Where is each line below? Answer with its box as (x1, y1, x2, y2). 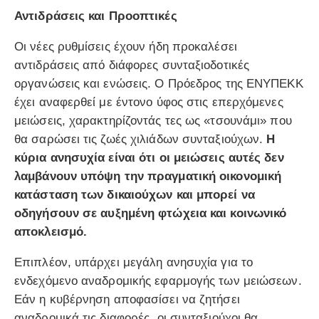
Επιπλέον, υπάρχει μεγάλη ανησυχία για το (14, 256, 253, 270)
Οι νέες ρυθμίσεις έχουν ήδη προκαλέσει (14, 40, 237, 54)
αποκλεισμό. (14, 225, 88, 239)
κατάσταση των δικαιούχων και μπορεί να (14, 188, 255, 202)
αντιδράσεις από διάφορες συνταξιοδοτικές (14, 58, 250, 73)
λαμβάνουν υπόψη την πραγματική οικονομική (14, 169, 282, 184)
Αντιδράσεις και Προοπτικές (14, 9, 177, 23)
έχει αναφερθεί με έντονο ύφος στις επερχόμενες (14, 95, 283, 110)
